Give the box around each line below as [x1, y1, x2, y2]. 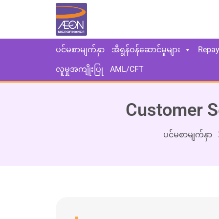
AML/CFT [110, 65, 144, 74]
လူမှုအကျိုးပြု [56, 65, 103, 74]
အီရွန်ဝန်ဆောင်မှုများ [111, 45, 180, 55]
